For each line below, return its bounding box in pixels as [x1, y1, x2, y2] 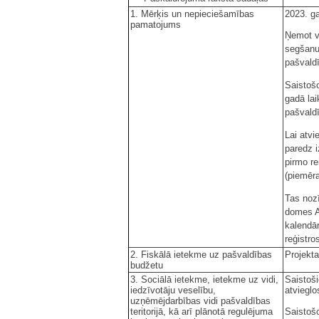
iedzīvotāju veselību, [130, 284, 216, 296]
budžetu [130, 259, 166, 271]
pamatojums [130, 19, 184, 30]
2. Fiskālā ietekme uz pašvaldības [130, 249, 272, 260]
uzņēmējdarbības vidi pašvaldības [130, 295, 271, 306]
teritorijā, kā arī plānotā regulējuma [130, 305, 273, 317]
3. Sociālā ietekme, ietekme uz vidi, [130, 273, 278, 285]
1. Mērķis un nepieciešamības [130, 8, 254, 19]
